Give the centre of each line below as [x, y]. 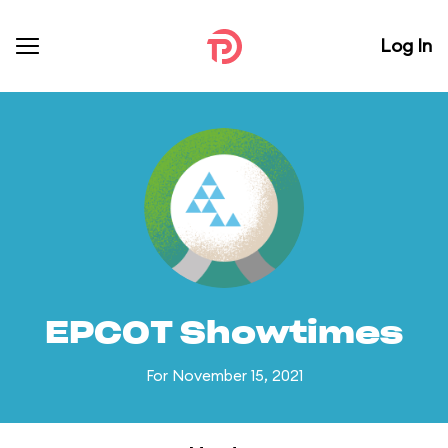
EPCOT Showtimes [224, 334]
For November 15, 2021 [224, 375]
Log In [406, 45]
